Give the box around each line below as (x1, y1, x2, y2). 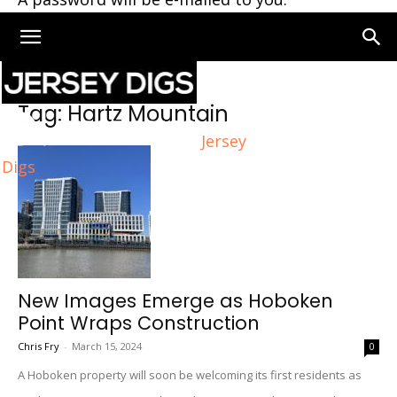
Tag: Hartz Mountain (18, 99, 229, 128)
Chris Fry (18, 339, 59, 353)
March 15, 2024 (72, 339, 142, 353)
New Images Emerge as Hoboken (18, 288, 333, 314)
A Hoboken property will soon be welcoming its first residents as (18, 367, 362, 383)
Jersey (201, 129, 246, 152)
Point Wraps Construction (18, 310, 260, 336)
